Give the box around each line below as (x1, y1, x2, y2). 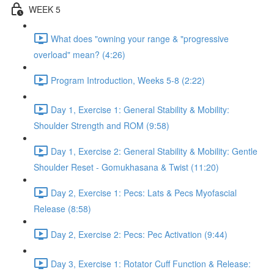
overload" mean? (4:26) (34, 48, 125, 61)
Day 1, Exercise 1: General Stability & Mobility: (51, 103, 229, 116)
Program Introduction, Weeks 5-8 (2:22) (51, 73, 205, 86)
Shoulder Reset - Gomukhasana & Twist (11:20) (34, 161, 219, 173)
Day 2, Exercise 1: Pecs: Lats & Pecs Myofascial (51, 186, 237, 199)
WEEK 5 (29, 2, 61, 15)
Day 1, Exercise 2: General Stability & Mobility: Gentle (51, 144, 257, 157)
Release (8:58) (34, 202, 91, 215)
